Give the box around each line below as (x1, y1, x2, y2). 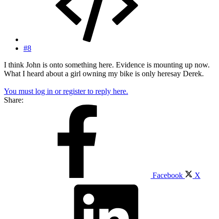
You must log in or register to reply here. (4, 87, 128, 95)
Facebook (153, 171, 183, 179)
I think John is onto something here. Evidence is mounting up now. (4, 60, 210, 69)
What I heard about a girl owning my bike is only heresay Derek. (4, 69, 204, 78)
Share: (4, 95, 23, 104)
